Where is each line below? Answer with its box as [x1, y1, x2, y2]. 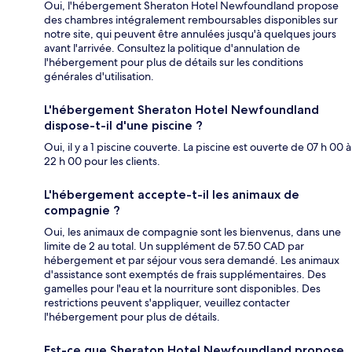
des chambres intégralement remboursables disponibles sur [44, 12, 338, 27]
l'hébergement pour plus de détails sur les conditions [44, 54, 303, 69]
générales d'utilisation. [44, 68, 154, 83]
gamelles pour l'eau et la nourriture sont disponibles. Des [44, 280, 321, 295]
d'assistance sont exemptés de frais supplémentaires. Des [44, 266, 326, 281]
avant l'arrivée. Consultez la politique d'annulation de [44, 40, 300, 55]
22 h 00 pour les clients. [44, 153, 160, 168]
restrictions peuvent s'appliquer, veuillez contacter [44, 295, 290, 310]
